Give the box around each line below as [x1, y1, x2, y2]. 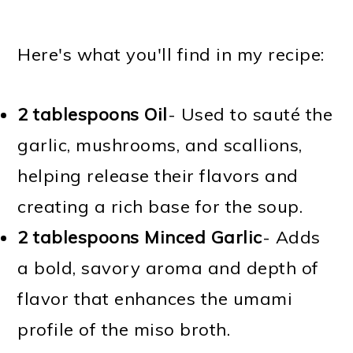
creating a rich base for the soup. [17, 195, 303, 218]
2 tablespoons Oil [17, 103, 168, 126]
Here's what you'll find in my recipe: [17, 43, 325, 66]
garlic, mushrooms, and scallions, [17, 134, 303, 157]
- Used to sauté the [167, 103, 333, 126]
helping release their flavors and [17, 165, 299, 188]
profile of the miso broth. [17, 318, 231, 341]
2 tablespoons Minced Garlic [17, 226, 262, 249]
